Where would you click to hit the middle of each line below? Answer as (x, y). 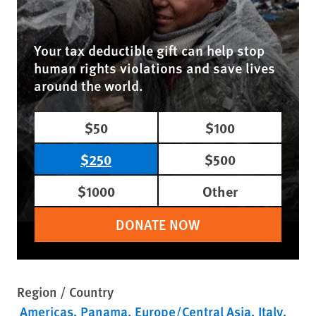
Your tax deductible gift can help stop (149, 50)
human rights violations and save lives (154, 68)
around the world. (89, 85)
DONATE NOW (158, 224)
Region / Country (65, 292)
